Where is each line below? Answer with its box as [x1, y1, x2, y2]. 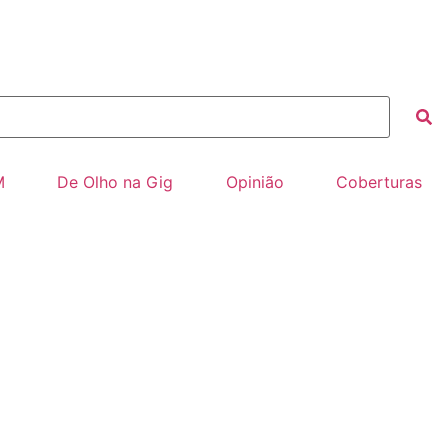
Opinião [225, 172, 284, 192]
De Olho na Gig [57, 172, 174, 192]
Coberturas [335, 172, 422, 192]
